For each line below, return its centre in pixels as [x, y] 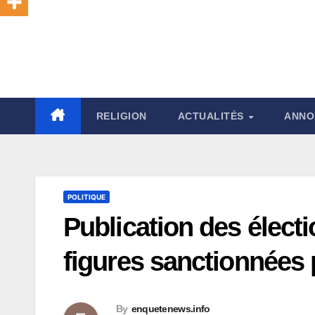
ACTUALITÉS [212, 116]
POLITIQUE [86, 197]
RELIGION [121, 116]
